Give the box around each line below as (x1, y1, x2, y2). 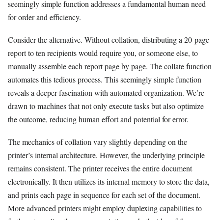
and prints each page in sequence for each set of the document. (8, 190, 200, 200)
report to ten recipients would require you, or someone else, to (8, 48, 198, 58)
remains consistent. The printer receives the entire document (8, 163, 192, 174)
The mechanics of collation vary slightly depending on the (8, 137, 187, 147)
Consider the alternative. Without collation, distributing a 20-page (8, 34, 209, 45)
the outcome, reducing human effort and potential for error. (8, 114, 189, 125)
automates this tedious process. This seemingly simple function (8, 74, 201, 85)
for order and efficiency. (8, 11, 81, 22)
